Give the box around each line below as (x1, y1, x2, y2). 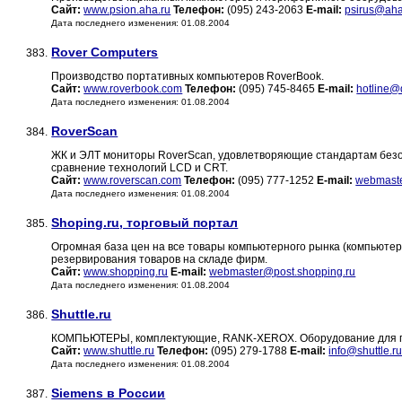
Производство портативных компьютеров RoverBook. (51, 70, 325, 83)
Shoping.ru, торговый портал (51, 215, 239, 231)
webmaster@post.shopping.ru (209, 266, 356, 279)
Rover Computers (51, 45, 159, 60)
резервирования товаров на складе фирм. (51, 253, 268, 267)
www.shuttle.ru (83, 345, 155, 358)
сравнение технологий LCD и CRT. (51, 162, 229, 175)
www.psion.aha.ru (83, 4, 171, 17)
